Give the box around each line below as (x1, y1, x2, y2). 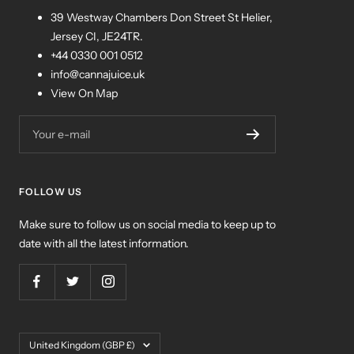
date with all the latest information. (19, 235, 189, 250)
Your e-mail (32, 126, 90, 141)
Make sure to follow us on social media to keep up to (19, 217, 276, 232)
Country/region (18, 333, 94, 348)
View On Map (51, 85, 118, 100)
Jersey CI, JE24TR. (51, 28, 143, 43)
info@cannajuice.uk (51, 66, 145, 81)
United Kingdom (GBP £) (29, 338, 135, 351)
